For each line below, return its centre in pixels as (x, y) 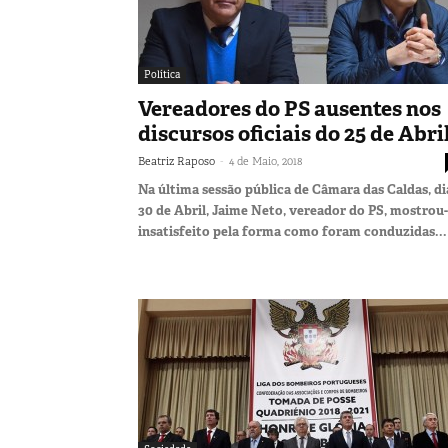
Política (162, 74)
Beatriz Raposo (176, 160)
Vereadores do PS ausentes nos (289, 108)
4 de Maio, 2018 (265, 160)
